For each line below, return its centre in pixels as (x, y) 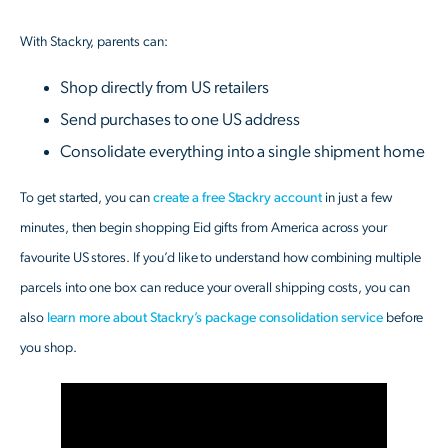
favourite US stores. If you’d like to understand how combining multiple (220, 258)
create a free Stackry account (236, 198)
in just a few (357, 198)
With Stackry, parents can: (94, 42)
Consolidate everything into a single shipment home (242, 152)
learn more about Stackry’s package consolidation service (213, 318)
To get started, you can (85, 198)
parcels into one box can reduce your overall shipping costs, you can (215, 288)
